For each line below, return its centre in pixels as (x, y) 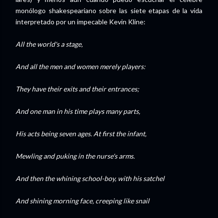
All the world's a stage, (49, 44)
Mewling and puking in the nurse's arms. (75, 156)
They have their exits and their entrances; (77, 89)
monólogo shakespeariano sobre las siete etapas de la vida (109, 10)
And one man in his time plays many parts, (78, 111)
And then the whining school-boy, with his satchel (90, 178)
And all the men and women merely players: (81, 66)
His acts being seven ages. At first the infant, (81, 134)
